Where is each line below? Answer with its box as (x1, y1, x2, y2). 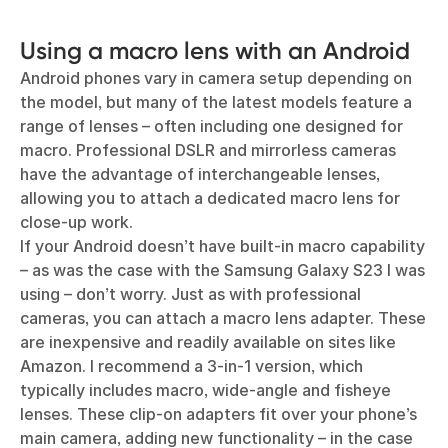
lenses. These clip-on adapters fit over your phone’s (20, 403, 417, 424)
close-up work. (20, 211, 133, 232)
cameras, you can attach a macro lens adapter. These (20, 307, 426, 328)
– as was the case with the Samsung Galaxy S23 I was (20, 259, 425, 280)
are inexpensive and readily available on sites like (20, 331, 396, 352)
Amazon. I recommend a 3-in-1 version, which (20, 355, 363, 376)
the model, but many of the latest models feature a (20, 91, 412, 112)
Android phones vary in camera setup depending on (20, 67, 412, 88)
